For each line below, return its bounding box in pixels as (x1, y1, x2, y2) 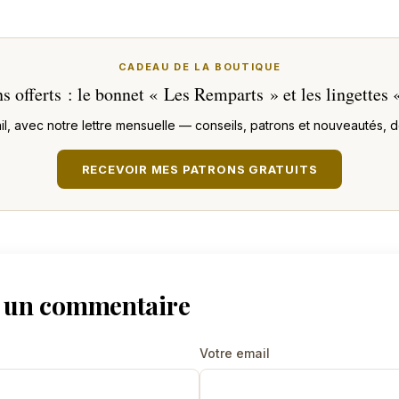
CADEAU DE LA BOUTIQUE (118, 60, 281, 73)
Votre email (199, 345, 270, 361)
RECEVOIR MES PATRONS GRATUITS (81, 161, 318, 176)
